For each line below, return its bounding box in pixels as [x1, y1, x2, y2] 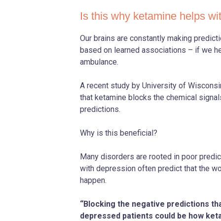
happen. [79, 175, 109, 185]
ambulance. [79, 57, 120, 67]
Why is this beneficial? [79, 128, 157, 138]
